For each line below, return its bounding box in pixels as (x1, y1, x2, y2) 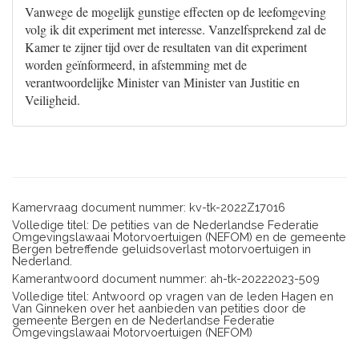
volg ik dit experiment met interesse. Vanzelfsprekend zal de (25, 21, 326, 38)
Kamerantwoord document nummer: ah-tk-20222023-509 (12, 272, 320, 285)
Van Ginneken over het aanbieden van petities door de (12, 301, 306, 315)
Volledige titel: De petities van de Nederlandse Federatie (12, 218, 319, 232)
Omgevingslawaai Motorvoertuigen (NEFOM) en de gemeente (12, 230, 346, 244)
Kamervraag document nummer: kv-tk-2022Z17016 (12, 200, 285, 214)
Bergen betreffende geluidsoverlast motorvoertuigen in (12, 242, 311, 256)
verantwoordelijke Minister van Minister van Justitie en (25, 74, 300, 91)
